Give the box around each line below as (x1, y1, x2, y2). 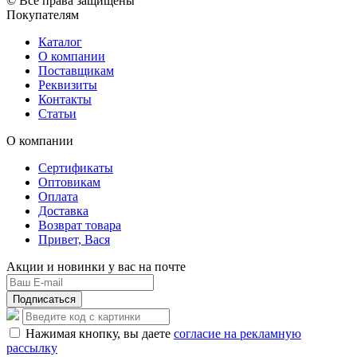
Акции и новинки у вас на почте (6, 259, 186, 273)
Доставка (38, 203, 88, 218)
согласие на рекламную (174, 326, 301, 340)
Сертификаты (38, 160, 113, 175)
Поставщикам (38, 63, 114, 77)
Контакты (38, 92, 92, 106)
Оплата (38, 189, 78, 203)
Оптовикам (38, 175, 100, 189)
